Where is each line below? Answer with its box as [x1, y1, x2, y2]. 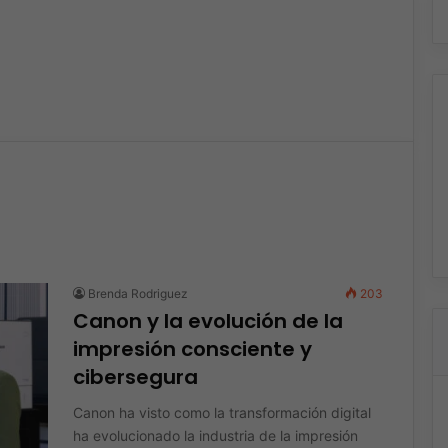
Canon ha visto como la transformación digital [72, 403, 371, 421]
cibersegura [72, 362, 203, 391]
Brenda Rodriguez [87, 285, 188, 301]
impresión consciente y [72, 334, 312, 363]
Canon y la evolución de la [72, 306, 343, 335]
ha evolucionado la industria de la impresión [72, 426, 358, 444]
